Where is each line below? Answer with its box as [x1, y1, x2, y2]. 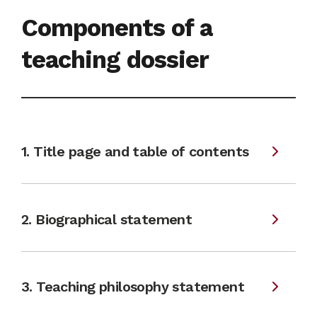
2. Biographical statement [21, 210, 192, 228]
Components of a [21, 13, 212, 42]
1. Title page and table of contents [21, 143, 249, 160]
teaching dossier [21, 45, 209, 74]
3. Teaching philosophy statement [21, 278, 245, 295]
